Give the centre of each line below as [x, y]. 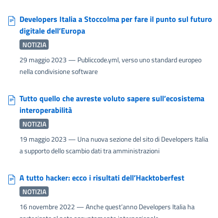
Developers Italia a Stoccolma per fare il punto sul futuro [116, 19]
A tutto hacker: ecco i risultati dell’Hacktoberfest [102, 177]
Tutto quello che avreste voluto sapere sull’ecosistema [112, 98]
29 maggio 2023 [44, 59]
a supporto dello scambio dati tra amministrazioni [90, 150]
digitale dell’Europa [52, 30]
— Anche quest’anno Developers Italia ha [136, 206]
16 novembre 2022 [48, 206]
